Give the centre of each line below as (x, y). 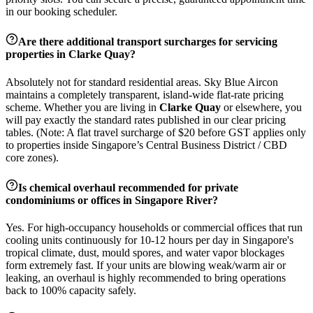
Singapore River (174, 200)
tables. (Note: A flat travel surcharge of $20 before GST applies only (156, 132)
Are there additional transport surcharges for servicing (148, 42)
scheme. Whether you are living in (82, 107)
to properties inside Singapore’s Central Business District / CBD (146, 145)
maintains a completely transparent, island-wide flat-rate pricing (145, 94)
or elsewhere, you (261, 107)
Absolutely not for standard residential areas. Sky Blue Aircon (142, 82)
